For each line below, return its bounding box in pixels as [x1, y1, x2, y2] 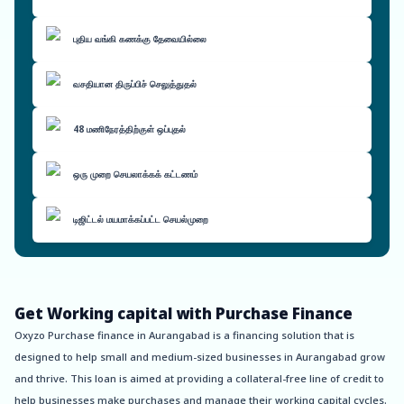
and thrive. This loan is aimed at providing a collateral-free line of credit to [14, 372, 384, 385]
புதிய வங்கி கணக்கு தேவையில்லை [73, 33, 207, 45]
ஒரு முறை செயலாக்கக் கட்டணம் [73, 169, 197, 180]
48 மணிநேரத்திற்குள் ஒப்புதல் [73, 124, 186, 135]
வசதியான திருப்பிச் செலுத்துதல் [73, 78, 197, 90]
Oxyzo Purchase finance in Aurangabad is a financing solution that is [14, 328, 354, 342]
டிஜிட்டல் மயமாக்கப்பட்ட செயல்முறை [73, 214, 208, 225]
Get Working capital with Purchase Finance [14, 303, 353, 324]
